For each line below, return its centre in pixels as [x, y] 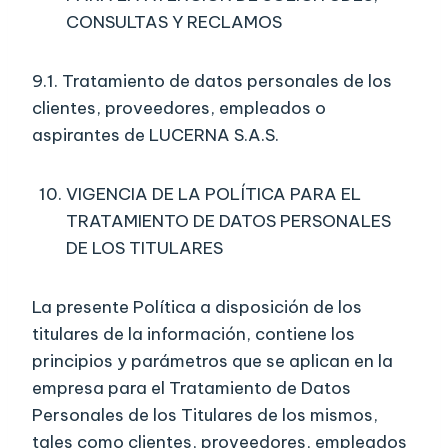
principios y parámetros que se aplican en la [212, 361]
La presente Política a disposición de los [197, 307]
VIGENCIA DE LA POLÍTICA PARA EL [213, 194]
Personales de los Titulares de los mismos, [205, 415]
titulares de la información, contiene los [193, 334]
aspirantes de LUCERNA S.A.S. [155, 135]
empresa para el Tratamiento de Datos [191, 388]
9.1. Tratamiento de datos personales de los [212, 81]
